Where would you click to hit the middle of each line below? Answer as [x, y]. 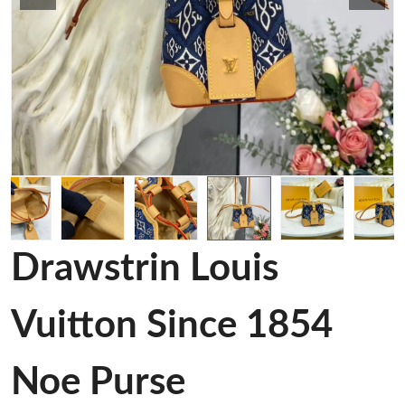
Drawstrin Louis [145, 268]
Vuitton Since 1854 [172, 325]
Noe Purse [98, 382]
